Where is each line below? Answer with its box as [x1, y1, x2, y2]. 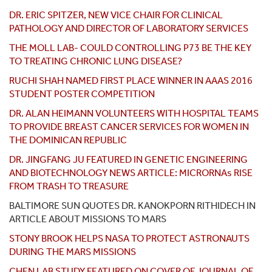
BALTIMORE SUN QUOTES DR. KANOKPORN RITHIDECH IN [9, 200, 256, 212]
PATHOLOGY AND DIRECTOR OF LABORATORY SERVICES [9, 22, 248, 35]
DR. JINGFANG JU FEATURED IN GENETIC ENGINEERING [9, 154, 248, 166]
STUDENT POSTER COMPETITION [9, 88, 155, 100]
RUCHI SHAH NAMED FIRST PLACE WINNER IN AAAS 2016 [9, 75, 253, 87]
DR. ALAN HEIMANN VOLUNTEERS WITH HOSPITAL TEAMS [9, 107, 259, 120]
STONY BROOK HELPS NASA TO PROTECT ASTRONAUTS [9, 233, 250, 245]
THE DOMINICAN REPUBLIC [9, 134, 127, 146]
